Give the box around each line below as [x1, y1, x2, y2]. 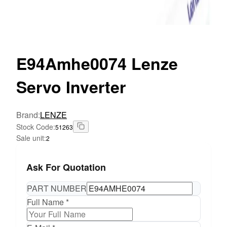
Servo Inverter [16, 75, 126, 99]
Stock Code [16, 122, 53, 132]
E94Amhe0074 [16, 52, 127, 75]
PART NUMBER [27, 182, 87, 195]
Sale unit [16, 133, 44, 143]
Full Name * [27, 196, 69, 208]
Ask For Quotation [26, 161, 106, 174]
